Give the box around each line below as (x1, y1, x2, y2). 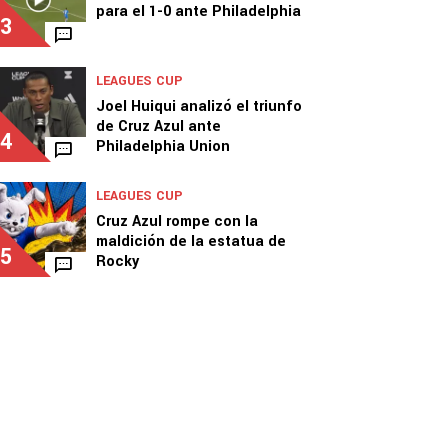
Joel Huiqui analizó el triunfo (96, 96, 302, 117)
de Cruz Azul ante (96, 116, 221, 137)
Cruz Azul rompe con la (96, 211, 258, 232)
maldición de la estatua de (96, 231, 286, 252)
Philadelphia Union (96, 136, 230, 157)
